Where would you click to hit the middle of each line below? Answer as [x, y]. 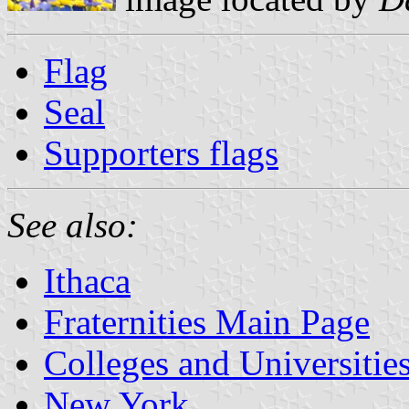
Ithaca [87, 280]
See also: [73, 225]
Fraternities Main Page [207, 321]
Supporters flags [161, 152]
